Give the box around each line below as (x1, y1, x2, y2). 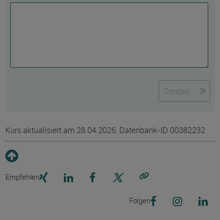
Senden (164, 86, 190, 97)
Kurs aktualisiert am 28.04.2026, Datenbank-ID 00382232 (5, 125, 205, 136)
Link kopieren (143, 180, 191, 189)
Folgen (129, 195, 150, 205)
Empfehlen (5, 172, 39, 182)
